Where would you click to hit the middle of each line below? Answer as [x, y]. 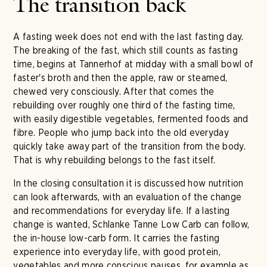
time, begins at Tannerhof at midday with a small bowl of [133, 64]
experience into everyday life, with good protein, [117, 252]
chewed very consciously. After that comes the [114, 91]
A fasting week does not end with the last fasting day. [128, 37]
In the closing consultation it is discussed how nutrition [128, 183]
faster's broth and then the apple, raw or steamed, [120, 78]
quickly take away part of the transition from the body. [129, 146]
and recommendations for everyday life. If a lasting [122, 211]
